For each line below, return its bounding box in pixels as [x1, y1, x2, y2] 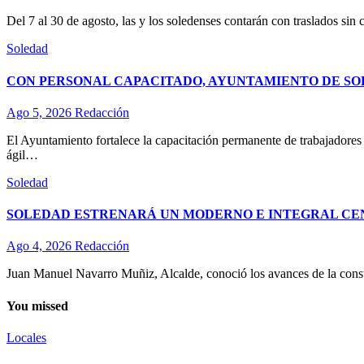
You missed [6, 298, 68, 313]
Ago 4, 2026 [6, 239, 75, 253]
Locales [6, 330, 46, 344]
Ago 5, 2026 [6, 105, 75, 119]
